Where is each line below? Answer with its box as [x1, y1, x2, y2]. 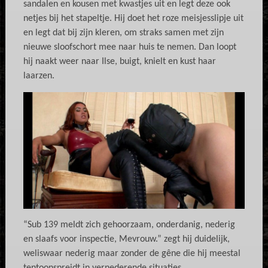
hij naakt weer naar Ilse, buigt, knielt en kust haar [23, 57, 216, 67]
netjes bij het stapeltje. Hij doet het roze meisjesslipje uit [23, 14, 243, 24]
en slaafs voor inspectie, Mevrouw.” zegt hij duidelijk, [23, 234, 230, 244]
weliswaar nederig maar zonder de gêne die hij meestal [23, 248, 240, 258]
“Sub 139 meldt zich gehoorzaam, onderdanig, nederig [23, 220, 235, 230]
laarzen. [23, 71, 54, 81]
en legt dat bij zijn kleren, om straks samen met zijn [23, 28, 224, 38]
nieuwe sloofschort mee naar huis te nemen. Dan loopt [23, 42, 236, 53]
